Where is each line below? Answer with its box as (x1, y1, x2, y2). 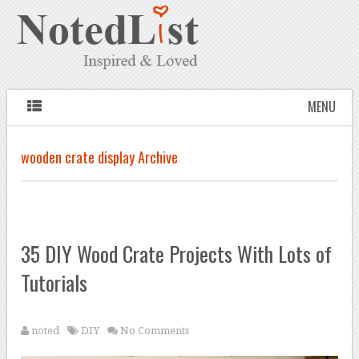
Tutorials (21, 267, 88, 299)
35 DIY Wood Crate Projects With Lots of (21, 238, 333, 270)
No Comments (120, 325, 190, 337)
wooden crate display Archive (21, 147, 179, 168)
